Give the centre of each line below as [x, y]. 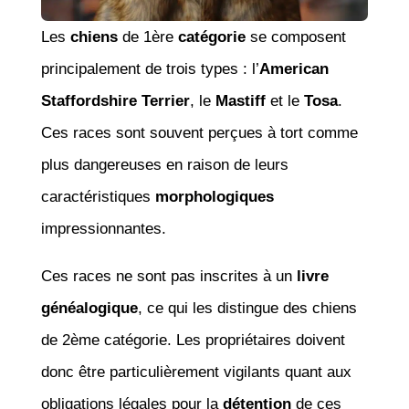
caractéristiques [98, 196]
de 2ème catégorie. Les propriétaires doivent [193, 340]
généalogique [89, 308]
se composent [295, 37]
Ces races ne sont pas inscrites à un [168, 276]
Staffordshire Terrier [115, 100]
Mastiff [240, 100]
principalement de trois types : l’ [150, 68]
